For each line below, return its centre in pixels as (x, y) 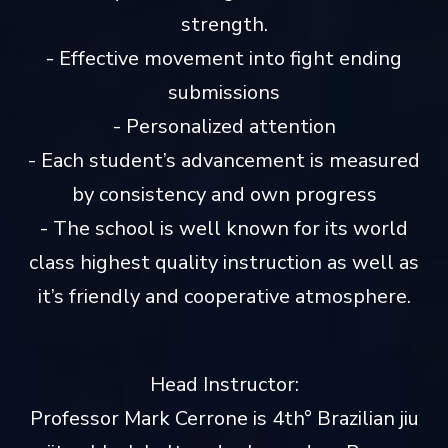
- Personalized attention (224, 126)
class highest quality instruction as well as (224, 262)
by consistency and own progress (224, 194)
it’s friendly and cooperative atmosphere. (224, 296)
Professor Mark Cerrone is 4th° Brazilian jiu (224, 418)
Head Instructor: (224, 384)
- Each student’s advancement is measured (224, 160)
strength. (224, 24)
